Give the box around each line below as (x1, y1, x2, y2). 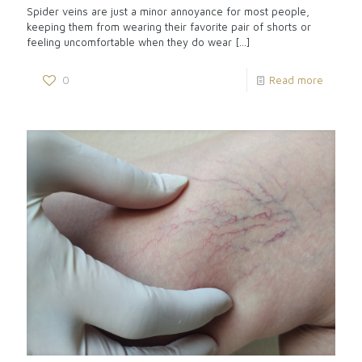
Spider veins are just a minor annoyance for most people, (27, 5, 309, 19)
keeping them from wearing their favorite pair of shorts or (27, 20, 311, 34)
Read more (269, 74, 323, 87)
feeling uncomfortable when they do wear (27, 36, 232, 49)
